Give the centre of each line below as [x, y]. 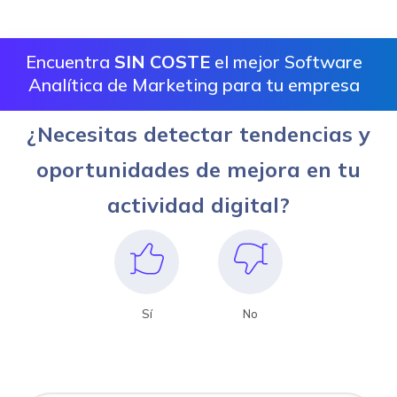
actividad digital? [198, 204]
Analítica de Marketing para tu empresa [194, 84]
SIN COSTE [162, 61]
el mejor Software [286, 61]
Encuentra [70, 61]
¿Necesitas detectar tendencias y [198, 133]
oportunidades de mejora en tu [198, 169]
